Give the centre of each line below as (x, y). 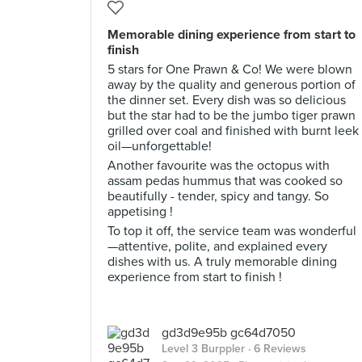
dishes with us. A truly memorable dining (222, 262)
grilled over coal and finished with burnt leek (233, 131)
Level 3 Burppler (203, 349)
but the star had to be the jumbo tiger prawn (232, 116)
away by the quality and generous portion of (232, 85)
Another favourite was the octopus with (219, 166)
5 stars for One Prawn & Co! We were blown (230, 69)
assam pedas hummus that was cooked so (225, 181)
